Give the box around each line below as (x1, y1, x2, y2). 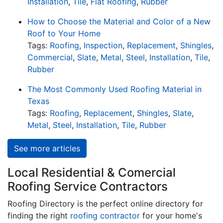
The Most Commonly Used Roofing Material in (27, 84, 202, 94)
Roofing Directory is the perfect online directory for (7, 198, 203, 209)
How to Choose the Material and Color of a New (27, 16, 211, 26)
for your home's (140, 210, 202, 221)
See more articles (14, 143, 80, 153)
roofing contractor (70, 210, 140, 221)
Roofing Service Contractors (7, 179, 168, 194)
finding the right (7, 210, 70, 221)
